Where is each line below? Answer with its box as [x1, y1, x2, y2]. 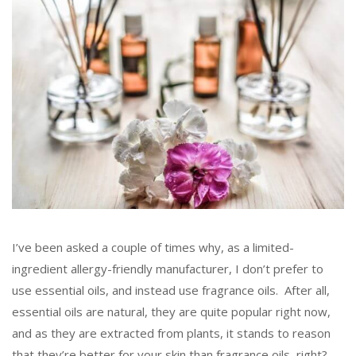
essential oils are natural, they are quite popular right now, [12, 304, 331, 320]
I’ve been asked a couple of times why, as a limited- [12, 239, 294, 256]
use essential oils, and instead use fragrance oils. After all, [12, 282, 330, 299]
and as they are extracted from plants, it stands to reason [12, 325, 331, 342]
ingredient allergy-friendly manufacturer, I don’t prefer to [12, 261, 323, 277]
